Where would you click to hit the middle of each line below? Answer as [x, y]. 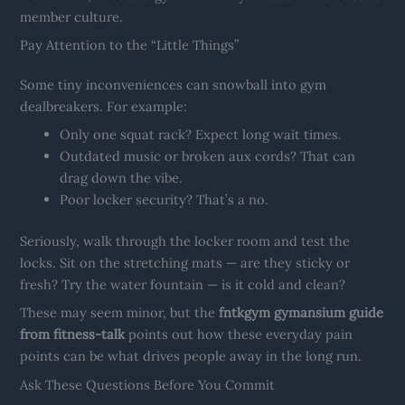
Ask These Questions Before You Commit [148, 384]
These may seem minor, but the [120, 313]
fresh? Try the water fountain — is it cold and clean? [183, 285]
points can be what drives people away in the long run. [191, 356]
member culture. [72, 16]
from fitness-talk [73, 334]
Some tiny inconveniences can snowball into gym [174, 84]
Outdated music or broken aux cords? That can [208, 156]
